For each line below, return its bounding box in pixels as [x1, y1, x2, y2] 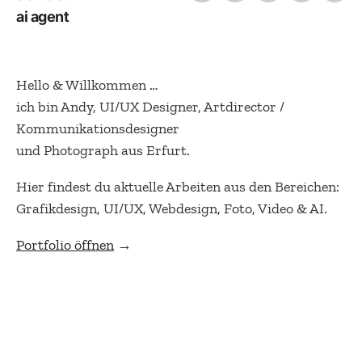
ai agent [16, 7, 69, 25]
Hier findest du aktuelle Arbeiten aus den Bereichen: [16, 177, 339, 196]
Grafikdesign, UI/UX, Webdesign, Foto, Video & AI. [16, 199, 327, 217]
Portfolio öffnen [16, 235, 114, 254]
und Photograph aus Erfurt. [16, 141, 190, 159]
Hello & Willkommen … [16, 75, 158, 94]
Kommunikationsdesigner [16, 119, 179, 137]
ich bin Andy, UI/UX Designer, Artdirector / [16, 97, 284, 116]
